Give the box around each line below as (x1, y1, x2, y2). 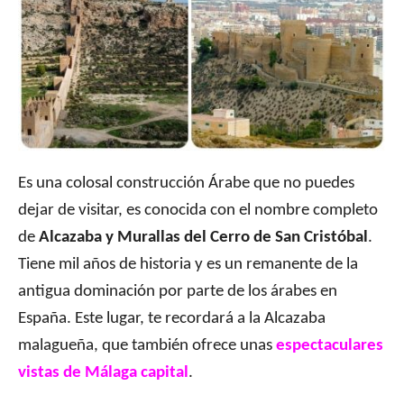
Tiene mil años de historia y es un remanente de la (18, 256, 358, 274)
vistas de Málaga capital (18, 364, 188, 382)
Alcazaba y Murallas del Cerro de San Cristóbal (39, 229, 368, 247)
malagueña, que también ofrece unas (18, 337, 276, 355)
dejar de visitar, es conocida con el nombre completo (18, 202, 378, 220)
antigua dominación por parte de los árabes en (18, 283, 337, 301)
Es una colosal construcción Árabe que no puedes (18, 175, 354, 193)
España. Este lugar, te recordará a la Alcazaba (18, 310, 326, 328)
